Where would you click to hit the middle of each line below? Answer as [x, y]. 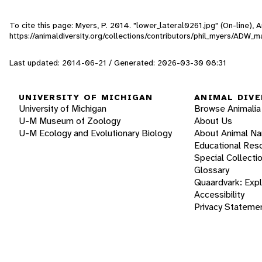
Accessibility [219, 195]
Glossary [212, 170]
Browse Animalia [227, 109]
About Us [213, 121]
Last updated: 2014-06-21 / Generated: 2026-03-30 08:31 [118, 62]
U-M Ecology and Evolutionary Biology [95, 133]
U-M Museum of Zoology [70, 121]
